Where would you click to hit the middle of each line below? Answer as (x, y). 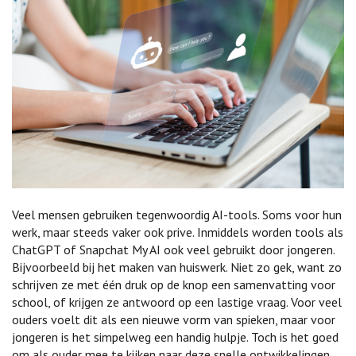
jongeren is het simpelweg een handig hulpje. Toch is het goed (175, 337)
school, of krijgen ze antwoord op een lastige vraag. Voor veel (177, 302)
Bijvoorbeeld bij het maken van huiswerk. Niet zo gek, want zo (177, 267)
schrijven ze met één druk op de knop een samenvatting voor (174, 284)
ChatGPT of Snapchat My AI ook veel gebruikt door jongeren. (173, 249)
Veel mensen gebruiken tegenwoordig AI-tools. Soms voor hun (177, 214)
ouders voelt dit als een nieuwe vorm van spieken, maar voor (174, 319)
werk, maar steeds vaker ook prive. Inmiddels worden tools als (178, 232)
